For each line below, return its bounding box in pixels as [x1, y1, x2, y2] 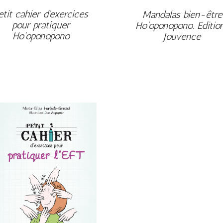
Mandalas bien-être [142, 8, 222, 20]
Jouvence [163, 30, 201, 42]
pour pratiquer [12, 19, 70, 31]
